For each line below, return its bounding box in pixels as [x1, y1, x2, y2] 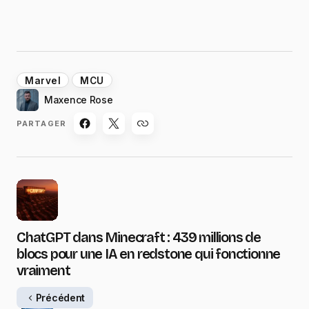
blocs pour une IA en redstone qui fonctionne [17, 246, 281, 263]
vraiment [17, 262, 70, 279]
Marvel [25, 75, 61, 87]
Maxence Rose [44, 94, 113, 106]
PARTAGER [17, 118, 66, 128]
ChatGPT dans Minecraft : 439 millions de [17, 229, 261, 246]
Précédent [35, 291, 86, 303]
